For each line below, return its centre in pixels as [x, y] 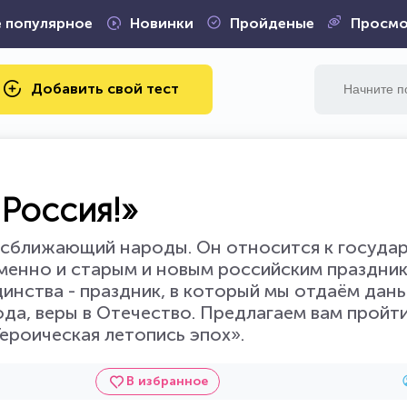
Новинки [161, 23]
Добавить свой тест [105, 88]
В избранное [167, 381]
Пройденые [272, 23]
